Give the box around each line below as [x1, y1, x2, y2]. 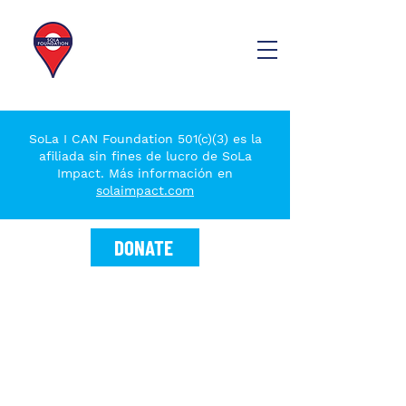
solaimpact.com [96, 183, 194, 198]
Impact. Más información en [57, 166, 233, 180]
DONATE [113, 234, 173, 260]
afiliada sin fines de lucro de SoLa [38, 149, 252, 163]
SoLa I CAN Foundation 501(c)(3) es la [28, 131, 262, 146]
